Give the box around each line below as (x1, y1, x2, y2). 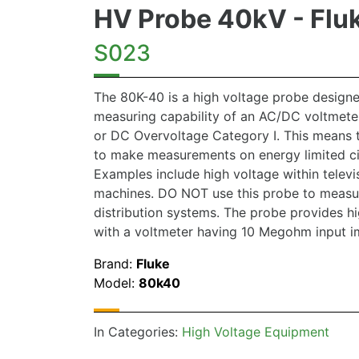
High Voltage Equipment (182, 324, 329, 340)
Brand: (94, 256, 136, 272)
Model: (94, 275, 139, 291)
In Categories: (94, 324, 182, 340)
